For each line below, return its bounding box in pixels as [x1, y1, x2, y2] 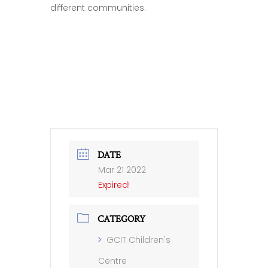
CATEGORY [98, 213, 145, 226]
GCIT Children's [106, 234, 170, 246]
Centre [98, 255, 127, 267]
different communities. [50, 2, 146, 14]
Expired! [98, 179, 130, 191]
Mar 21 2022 [98, 164, 146, 176]
